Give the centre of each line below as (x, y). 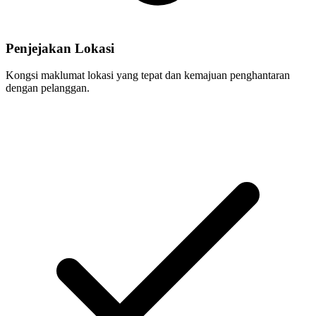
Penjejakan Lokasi (60, 48)
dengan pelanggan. (48, 88)
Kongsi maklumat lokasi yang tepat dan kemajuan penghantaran (148, 75)
